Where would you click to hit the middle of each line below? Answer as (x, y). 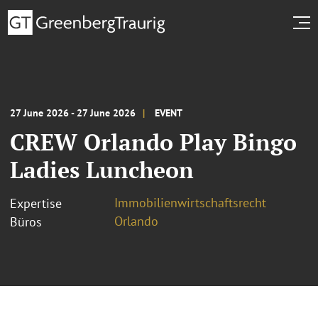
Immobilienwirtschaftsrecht (190, 202)
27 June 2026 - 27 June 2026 (73, 113)
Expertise (36, 203)
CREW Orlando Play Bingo (153, 142)
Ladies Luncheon (102, 169)
